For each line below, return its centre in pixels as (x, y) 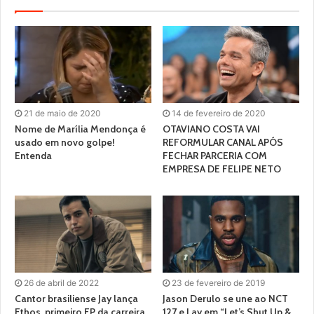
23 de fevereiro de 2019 (218, 283)
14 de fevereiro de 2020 (219, 114)
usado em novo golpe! (65, 143)
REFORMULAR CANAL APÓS (223, 143)
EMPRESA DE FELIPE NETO (222, 169)
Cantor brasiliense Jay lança (76, 299)
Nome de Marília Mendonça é (80, 129)
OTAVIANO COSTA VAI (211, 129)
